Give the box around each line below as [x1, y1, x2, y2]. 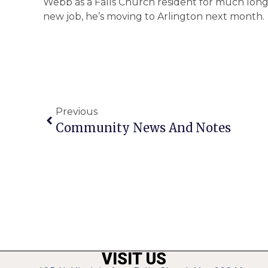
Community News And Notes [56, 120, 231, 135]
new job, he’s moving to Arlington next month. [43, 11, 264, 23]
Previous [56, 105, 98, 117]
